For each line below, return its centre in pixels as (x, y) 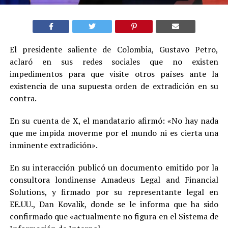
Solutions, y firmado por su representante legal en (114, 192)
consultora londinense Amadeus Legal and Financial (114, 180)
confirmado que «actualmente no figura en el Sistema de (114, 217)
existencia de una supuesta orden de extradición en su (114, 86)
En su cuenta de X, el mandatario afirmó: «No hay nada (114, 121)
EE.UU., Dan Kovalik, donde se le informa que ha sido (114, 204)
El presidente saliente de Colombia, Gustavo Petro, (114, 50)
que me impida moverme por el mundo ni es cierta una (114, 133)
